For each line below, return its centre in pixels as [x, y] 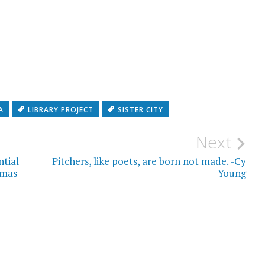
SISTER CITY [140, 109]
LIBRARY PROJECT [60, 109]
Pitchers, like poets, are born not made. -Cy [149, 161]
